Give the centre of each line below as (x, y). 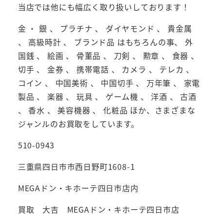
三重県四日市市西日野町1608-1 (76, 167)
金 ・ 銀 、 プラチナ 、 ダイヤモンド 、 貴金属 (105, 28)
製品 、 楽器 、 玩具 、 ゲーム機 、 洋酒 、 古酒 (107, 97)
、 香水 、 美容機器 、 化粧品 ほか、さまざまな (107, 110)
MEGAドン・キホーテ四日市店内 (78, 188)
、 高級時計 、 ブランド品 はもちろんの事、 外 (105, 42)
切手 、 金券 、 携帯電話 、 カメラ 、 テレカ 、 (106, 69)
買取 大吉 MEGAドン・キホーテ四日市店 (99, 209)
